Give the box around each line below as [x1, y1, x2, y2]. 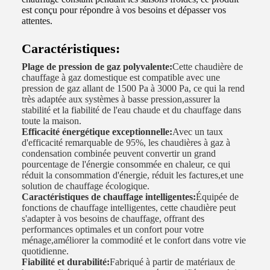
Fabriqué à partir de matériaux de [110, 257, 235, 267]
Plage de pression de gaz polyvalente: [22, 61, 172, 72]
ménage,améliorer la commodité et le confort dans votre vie [22, 235, 246, 245]
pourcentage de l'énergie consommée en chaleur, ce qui [22, 159, 230, 169]
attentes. [22, 16, 52, 26]
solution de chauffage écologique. [22, 181, 149, 191]
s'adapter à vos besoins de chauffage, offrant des [22, 213, 204, 224]
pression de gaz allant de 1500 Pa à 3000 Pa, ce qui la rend [22, 83, 245, 93]
